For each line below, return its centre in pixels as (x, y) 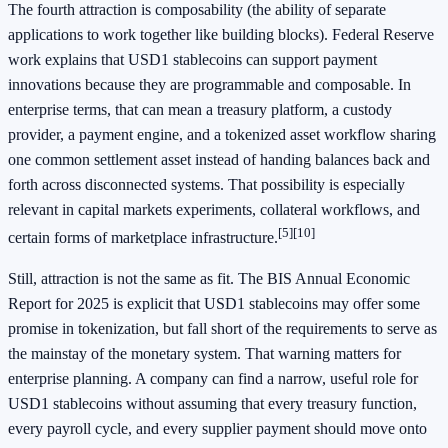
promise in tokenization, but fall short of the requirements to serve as (222, 329)
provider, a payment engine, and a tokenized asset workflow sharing (222, 134)
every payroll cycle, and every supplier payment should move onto (217, 429)
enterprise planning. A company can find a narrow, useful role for (213, 379)
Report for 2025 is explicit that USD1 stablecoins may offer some (214, 304)
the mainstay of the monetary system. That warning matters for (204, 354)
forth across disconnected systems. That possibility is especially (206, 184)
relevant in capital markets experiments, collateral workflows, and (214, 209)
